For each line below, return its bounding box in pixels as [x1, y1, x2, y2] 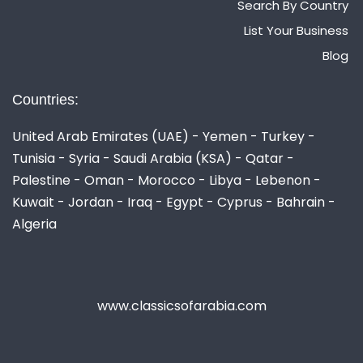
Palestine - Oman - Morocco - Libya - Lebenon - [12, 170, 321, 190]
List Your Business [244, 21, 348, 39]
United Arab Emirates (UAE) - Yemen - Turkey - [12, 126, 315, 146]
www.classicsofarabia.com [96, 296, 267, 315]
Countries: [12, 91, 79, 108]
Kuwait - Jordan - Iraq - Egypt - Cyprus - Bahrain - [12, 192, 335, 211]
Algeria [12, 214, 57, 233]
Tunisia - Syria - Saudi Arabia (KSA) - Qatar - [12, 148, 294, 168]
